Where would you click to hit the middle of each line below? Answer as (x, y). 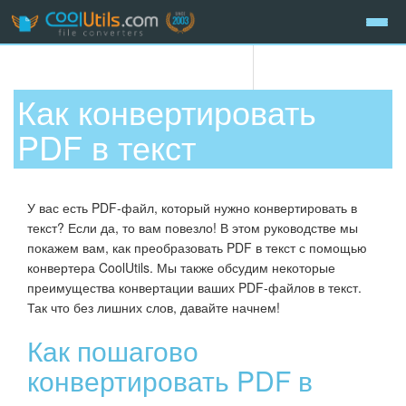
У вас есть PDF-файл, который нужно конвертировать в (192, 207)
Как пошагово (113, 350)
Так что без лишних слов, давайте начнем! (154, 307)
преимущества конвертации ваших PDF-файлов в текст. (194, 287)
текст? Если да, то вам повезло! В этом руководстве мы (193, 227)
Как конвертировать (167, 111)
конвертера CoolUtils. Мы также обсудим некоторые (181, 267)
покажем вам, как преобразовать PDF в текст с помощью (197, 247)
